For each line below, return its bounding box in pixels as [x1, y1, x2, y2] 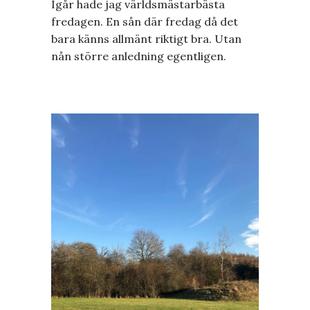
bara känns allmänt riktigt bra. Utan [51, 32, 241, 46]
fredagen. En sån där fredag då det [51, 15, 238, 28]
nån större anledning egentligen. [51, 49, 226, 63]
